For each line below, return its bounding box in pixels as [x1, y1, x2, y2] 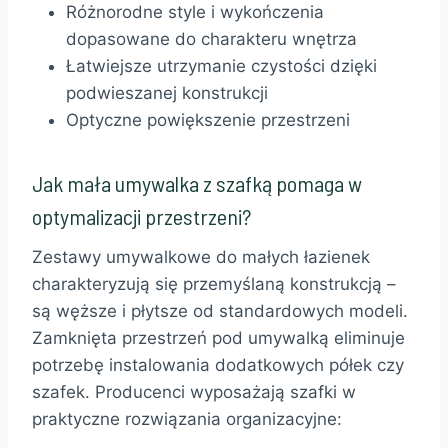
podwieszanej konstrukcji [66, 83, 268, 104]
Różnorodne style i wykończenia [66, 2, 324, 23]
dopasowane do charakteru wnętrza [66, 29, 357, 50]
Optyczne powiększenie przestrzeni [66, 110, 350, 131]
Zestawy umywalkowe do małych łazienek [32, 247, 370, 268]
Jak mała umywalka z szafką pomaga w [32, 170, 362, 197]
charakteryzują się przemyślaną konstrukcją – [32, 274, 396, 295]
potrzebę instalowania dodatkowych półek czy [32, 355, 404, 376]
